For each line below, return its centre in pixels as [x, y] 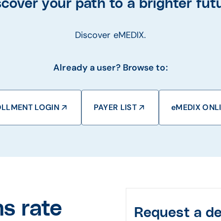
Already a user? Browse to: [110, 68]
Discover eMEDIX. [110, 35]
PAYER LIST [115, 107]
